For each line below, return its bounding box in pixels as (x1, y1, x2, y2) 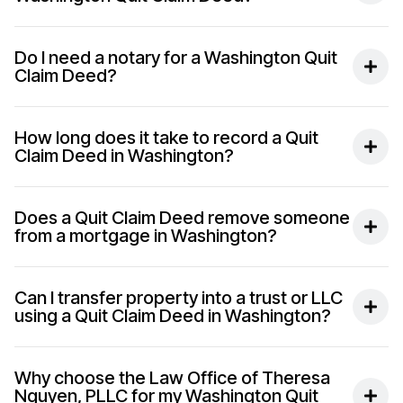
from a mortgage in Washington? (14, 225, 277, 246)
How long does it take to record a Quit (14, 127, 318, 148)
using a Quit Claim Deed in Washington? (14, 305, 331, 327)
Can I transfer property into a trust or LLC (14, 287, 343, 309)
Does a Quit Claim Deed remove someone (14, 207, 350, 228)
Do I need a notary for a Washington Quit (14, 47, 337, 68)
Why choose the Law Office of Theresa (14, 367, 330, 389)
